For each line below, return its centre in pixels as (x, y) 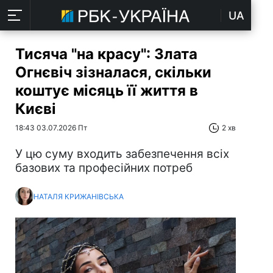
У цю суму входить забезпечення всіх (122, 154)
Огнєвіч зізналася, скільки (113, 72)
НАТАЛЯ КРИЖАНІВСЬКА (79, 196)
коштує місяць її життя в (107, 90)
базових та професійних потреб (104, 168)
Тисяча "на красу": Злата (106, 54)
